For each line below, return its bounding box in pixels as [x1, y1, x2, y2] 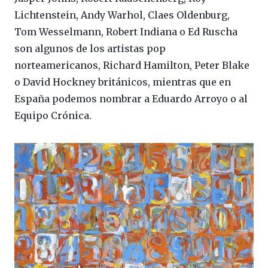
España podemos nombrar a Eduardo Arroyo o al [14, 92, 248, 105]
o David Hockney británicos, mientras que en [14, 75, 231, 88]
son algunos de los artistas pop [14, 42, 166, 54]
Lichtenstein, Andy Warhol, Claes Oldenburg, [14, 8, 230, 21]
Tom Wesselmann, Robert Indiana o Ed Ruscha [14, 25, 237, 38]
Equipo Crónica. [14, 109, 92, 121]
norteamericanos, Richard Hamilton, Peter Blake [14, 59, 249, 71]
